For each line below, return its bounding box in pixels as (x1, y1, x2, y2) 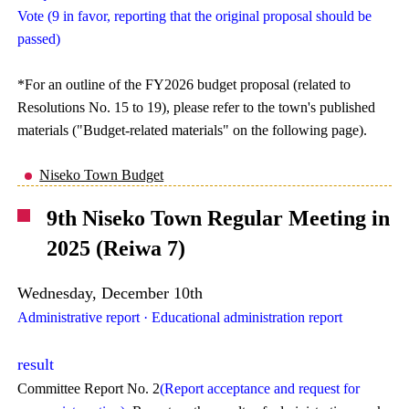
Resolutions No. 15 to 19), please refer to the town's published (17, 100, 376, 115)
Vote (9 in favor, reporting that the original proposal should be (17, 8, 372, 24)
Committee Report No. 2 (17, 381, 161, 396)
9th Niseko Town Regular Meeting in (47, 206, 391, 230)
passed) (17, 31, 61, 47)
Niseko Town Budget (39, 167, 164, 183)
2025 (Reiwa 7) (47, 236, 186, 260)
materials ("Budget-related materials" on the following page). (17, 122, 368, 138)
